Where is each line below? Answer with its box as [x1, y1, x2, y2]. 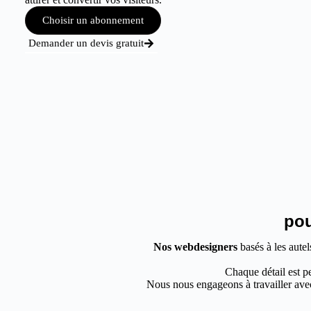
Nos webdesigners [153, 241, 237, 253]
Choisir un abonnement [42, 15, 144, 26]
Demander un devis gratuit [28, 37, 144, 49]
